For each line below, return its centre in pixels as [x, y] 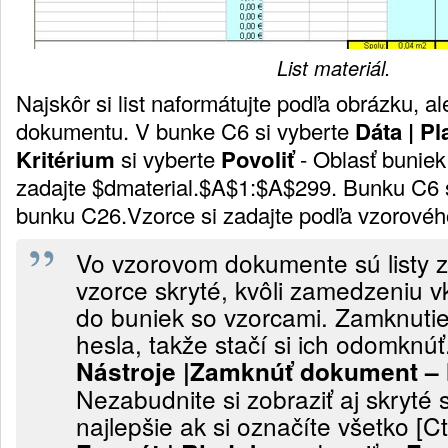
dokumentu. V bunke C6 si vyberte [185, 130]
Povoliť [257, 158]
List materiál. [334, 67]
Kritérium [65, 158]
